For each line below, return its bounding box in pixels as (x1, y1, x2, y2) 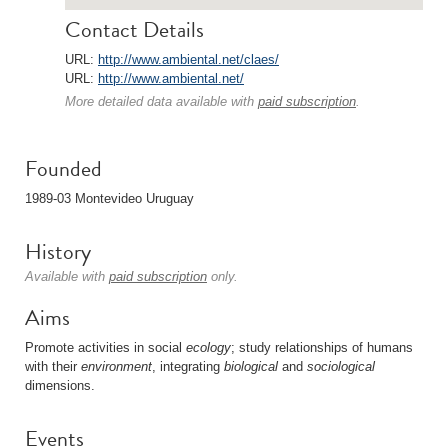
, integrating (152, 359, 224, 374)
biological (224, 359, 278, 374)
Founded (25, 152, 102, 185)
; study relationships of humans (231, 340, 413, 355)
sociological (307, 359, 375, 374)
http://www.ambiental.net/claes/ (98, 52, 279, 67)
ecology (186, 340, 231, 355)
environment (81, 359, 152, 374)
